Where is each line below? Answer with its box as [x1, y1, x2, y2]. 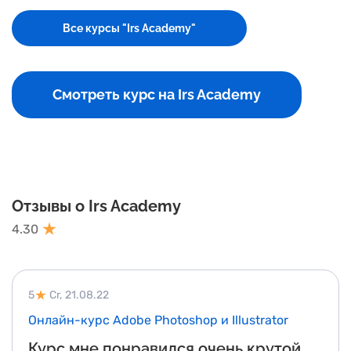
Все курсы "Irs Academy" [63, 22, 196, 34]
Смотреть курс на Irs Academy [52, 86, 261, 103]
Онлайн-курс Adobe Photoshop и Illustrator [28, 313, 288, 327]
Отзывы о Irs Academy [12, 197, 181, 215]
